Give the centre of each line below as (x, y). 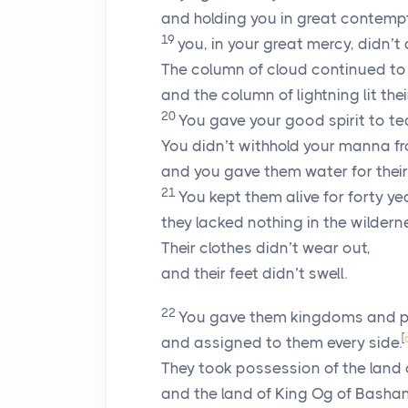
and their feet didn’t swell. (254, 273)
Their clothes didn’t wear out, (266, 248)
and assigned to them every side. (281, 342)
